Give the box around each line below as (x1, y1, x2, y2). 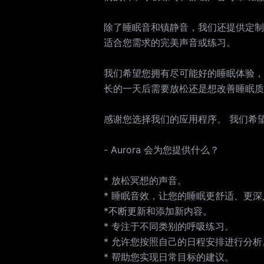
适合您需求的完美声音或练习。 (104, 37, 236, 48)
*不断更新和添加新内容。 (104, 205, 212, 217)
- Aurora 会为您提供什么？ (104, 144, 219, 156)
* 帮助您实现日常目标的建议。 (104, 251, 234, 263)
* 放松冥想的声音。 (104, 174, 187, 186)
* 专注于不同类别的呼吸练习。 (104, 220, 234, 232)
